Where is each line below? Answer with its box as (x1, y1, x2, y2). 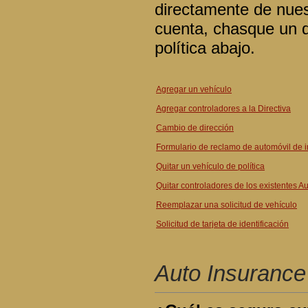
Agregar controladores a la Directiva (156, 104, 291, 113)
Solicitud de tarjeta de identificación (156, 219, 289, 229)
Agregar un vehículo (156, 85, 232, 94)
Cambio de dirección (156, 123, 234, 133)
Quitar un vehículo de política (156, 162, 265, 171)
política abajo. (155, 38, 255, 57)
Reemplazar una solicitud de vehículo (156, 200, 297, 210)
